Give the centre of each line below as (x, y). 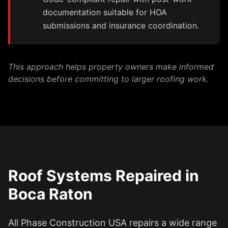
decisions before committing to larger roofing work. (108, 79)
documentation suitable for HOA (105, 12)
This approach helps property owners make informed (111, 67)
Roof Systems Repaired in (104, 176)
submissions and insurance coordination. (121, 25)
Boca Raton (50, 194)
